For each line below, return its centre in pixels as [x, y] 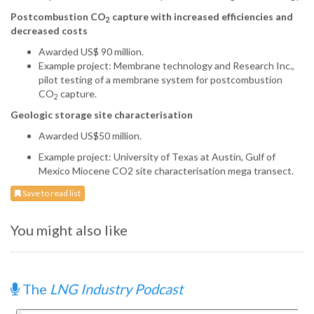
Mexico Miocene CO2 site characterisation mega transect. [166, 171]
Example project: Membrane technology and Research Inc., [166, 66]
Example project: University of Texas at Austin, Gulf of [157, 157]
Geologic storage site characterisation [102, 115]
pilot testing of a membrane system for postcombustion [161, 80]
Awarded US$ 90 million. [91, 52]
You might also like [69, 230]
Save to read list [51, 193]
